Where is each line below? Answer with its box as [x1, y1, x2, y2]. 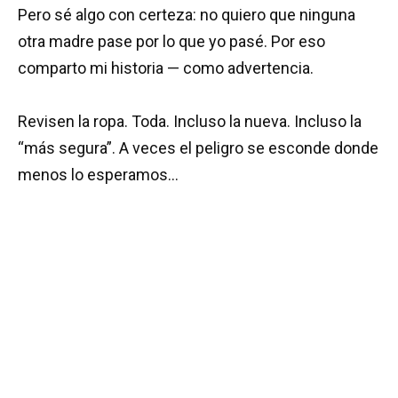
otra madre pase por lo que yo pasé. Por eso [18, 31, 325, 51]
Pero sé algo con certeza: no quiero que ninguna [18, 4, 355, 24]
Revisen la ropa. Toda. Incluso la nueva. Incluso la [18, 112, 362, 131]
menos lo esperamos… [18, 165, 179, 185]
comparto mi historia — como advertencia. [18, 58, 314, 77]
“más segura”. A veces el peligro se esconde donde [18, 139, 378, 158]
